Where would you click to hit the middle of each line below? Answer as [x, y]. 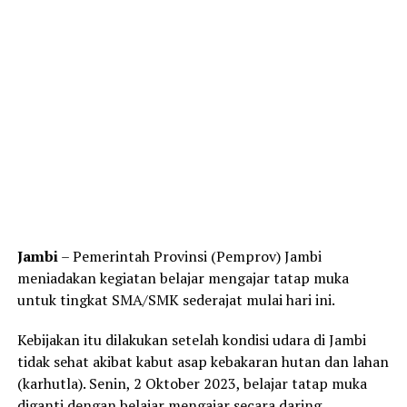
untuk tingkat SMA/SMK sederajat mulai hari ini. [176, 300]
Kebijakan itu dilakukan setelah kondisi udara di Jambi [191, 340]
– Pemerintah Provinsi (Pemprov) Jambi [189, 257]
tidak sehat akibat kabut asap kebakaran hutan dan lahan [203, 362]
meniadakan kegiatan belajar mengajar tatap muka [183, 278]
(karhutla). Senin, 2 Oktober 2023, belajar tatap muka [192, 384]
